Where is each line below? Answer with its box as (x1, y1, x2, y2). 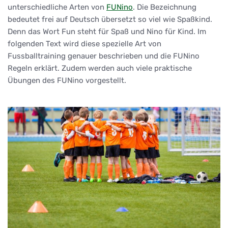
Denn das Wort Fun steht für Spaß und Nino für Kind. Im (8, 26, 206, 36)
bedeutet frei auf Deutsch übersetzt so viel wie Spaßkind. (8, 14, 212, 24)
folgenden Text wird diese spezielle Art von (8, 39, 161, 48)
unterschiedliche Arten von (8, 2, 106, 12)
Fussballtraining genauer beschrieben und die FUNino (8, 51, 199, 61)
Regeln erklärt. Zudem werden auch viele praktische (8, 63, 192, 73)
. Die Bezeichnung (133, 2, 196, 12)
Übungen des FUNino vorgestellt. (8, 75, 126, 85)
